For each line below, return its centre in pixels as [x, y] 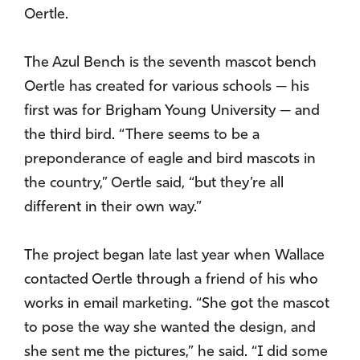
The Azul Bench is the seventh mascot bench [170, 63]
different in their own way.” [113, 208]
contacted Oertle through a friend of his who [171, 280]
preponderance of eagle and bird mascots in [170, 160]
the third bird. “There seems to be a [142, 136]
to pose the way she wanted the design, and [170, 329]
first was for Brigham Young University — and [172, 112]
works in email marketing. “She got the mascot [177, 305]
